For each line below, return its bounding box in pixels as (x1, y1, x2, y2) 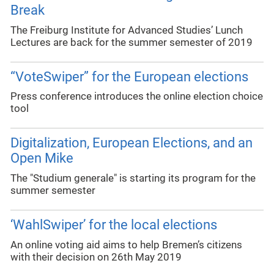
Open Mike (10, 150, 73, 166)
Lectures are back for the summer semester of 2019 (10, 36, 253, 48)
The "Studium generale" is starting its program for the (10, 172, 256, 185)
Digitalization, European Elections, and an (10, 135, 253, 151)
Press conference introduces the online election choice (10, 91, 263, 103)
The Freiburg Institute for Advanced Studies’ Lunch (10, 24, 243, 36)
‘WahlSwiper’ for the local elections (10, 217, 217, 232)
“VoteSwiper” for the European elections (10, 68, 248, 84)
